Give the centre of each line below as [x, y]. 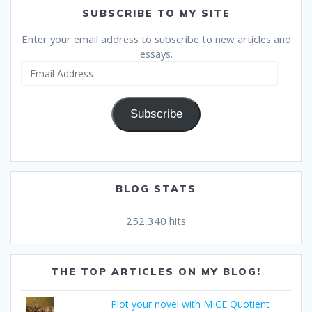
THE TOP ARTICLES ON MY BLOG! [156, 272]
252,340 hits [156, 221]
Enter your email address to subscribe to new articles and [156, 39]
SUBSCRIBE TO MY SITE [156, 13]
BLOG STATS [156, 189]
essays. [156, 53]
